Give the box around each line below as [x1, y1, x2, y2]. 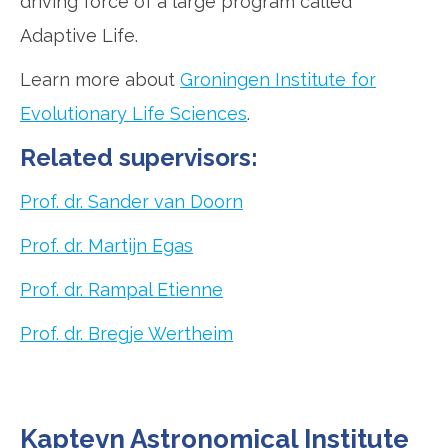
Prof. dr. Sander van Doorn [20, 191, 243, 213]
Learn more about [20, 69, 180, 91]
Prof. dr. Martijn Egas [20, 235, 193, 257]
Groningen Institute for [180, 69, 376, 91]
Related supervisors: [20, 143, 258, 173]
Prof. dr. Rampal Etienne [20, 279, 223, 301]
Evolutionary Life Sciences [20, 103, 247, 125]
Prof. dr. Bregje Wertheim [20, 323, 233, 345]
